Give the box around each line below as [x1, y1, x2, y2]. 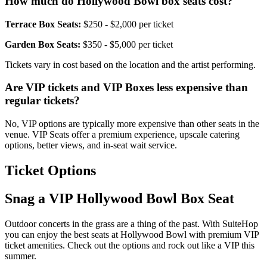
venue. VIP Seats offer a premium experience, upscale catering [5, 129, 240, 140]
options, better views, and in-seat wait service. [5, 140, 179, 151]
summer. [5, 250, 36, 261]
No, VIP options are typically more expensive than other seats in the [5, 119, 259, 129]
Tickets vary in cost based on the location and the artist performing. [5, 59, 256, 70]
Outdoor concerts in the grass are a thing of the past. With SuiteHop [5, 218, 258, 229]
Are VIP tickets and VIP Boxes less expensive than [5, 81, 248, 94]
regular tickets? [5, 94, 80, 107]
